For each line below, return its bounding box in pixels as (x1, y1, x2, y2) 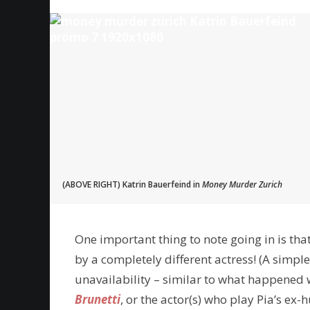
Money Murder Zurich (202, 179, 282, 191)
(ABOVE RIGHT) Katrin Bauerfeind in (62, 179, 202, 191)
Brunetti (75, 291, 120, 307)
